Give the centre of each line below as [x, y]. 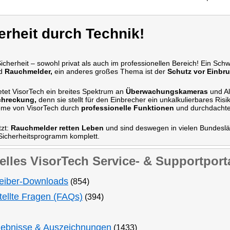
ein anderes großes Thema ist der [110, 71]
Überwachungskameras [167, 91]
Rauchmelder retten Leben [57, 128]
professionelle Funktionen [128, 108]
